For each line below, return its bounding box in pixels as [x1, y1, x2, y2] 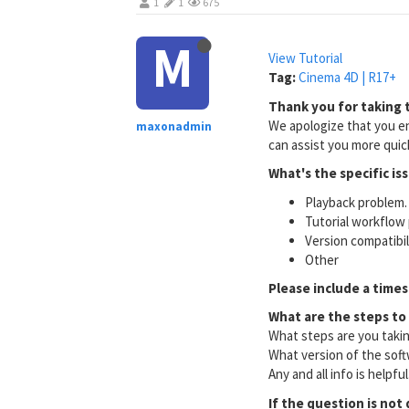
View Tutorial [268, 49, 343, 67]
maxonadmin [136, 119, 213, 134]
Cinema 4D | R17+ [299, 68, 397, 86]
